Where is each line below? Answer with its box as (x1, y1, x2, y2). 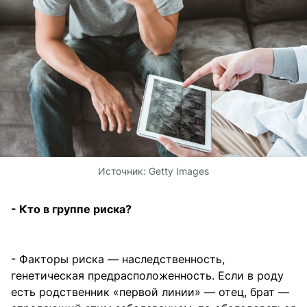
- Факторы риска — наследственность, (11, 251, 225, 266)
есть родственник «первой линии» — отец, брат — (11, 284, 289, 299)
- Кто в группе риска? (11, 201, 132, 216)
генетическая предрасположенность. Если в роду (11, 268, 284, 282)
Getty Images (149, 164, 209, 177)
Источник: (98, 164, 149, 177)
